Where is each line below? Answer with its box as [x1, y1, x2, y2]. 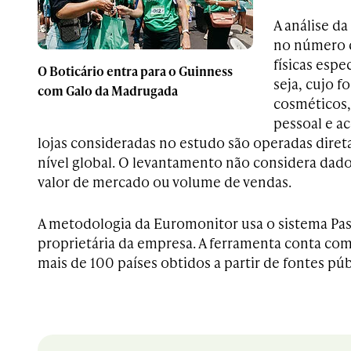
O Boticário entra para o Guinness [38, 61, 233, 80]
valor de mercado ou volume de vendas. [38, 172, 291, 192]
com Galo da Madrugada [38, 81, 178, 100]
